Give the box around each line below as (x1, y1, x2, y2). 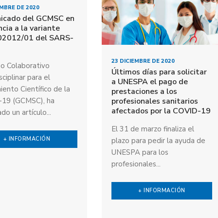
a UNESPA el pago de (111, 76, 188, 87)
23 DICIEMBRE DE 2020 (111, 57, 175, 65)
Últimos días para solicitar (111, 66, 207, 77)
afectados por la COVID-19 (111, 105, 211, 116)
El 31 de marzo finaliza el (111, 124, 194, 134)
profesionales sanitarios (111, 95, 198, 107)
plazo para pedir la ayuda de (111, 135, 205, 145)
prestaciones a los (111, 86, 177, 97)
